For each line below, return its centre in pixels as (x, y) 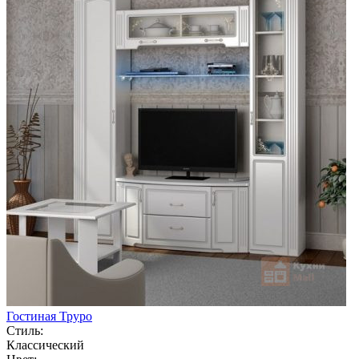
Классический (45, 345)
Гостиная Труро (49, 316)
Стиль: (25, 330)
